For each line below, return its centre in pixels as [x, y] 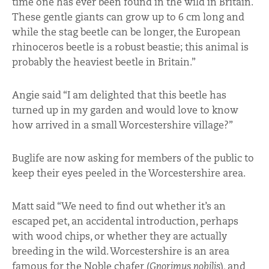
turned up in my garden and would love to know [125, 110]
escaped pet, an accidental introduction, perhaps [125, 221]
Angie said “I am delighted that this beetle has [119, 95]
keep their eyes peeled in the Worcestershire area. [129, 173]
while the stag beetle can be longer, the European [126, 32]
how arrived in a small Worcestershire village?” [122, 125]
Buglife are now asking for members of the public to [133, 158]
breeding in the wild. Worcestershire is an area [121, 251]
